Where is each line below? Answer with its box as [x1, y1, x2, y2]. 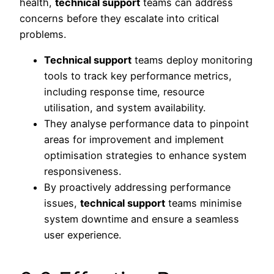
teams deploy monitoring [131, 54, 253, 67]
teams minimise [165, 197, 242, 210]
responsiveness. [44, 165, 121, 178]
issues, [44, 197, 80, 210]
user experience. [44, 229, 121, 242]
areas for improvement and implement [44, 133, 224, 146]
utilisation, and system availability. [44, 102, 206, 114]
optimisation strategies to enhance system [44, 149, 246, 162]
